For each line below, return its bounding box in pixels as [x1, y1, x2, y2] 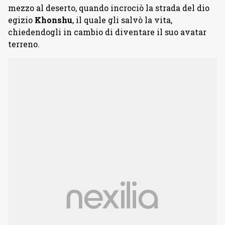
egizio [8, 15, 35, 26]
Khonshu [35, 15, 72, 26]
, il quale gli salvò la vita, [72, 15, 172, 26]
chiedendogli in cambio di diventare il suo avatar [8, 27, 206, 38]
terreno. [8, 39, 40, 50]
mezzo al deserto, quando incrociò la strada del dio [8, 3, 209, 14]
